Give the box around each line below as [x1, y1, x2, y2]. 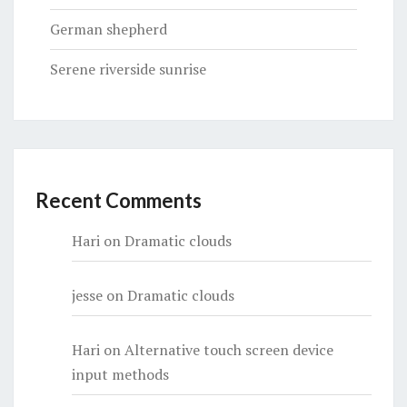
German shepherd [50, 18, 167, 39]
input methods [72, 363, 169, 384]
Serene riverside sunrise [50, 58, 206, 79]
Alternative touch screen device [124, 339, 333, 360]
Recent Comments [35, 187, 202, 213]
